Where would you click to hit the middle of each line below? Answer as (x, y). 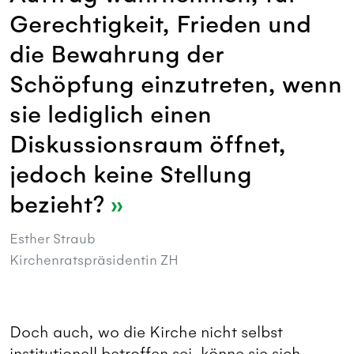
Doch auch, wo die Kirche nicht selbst (146, 333)
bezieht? (60, 205)
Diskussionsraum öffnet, (148, 145)
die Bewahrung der (117, 55)
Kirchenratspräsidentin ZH (94, 260)
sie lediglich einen (111, 115)
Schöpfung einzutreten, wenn (176, 85)
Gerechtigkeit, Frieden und (160, 25)
